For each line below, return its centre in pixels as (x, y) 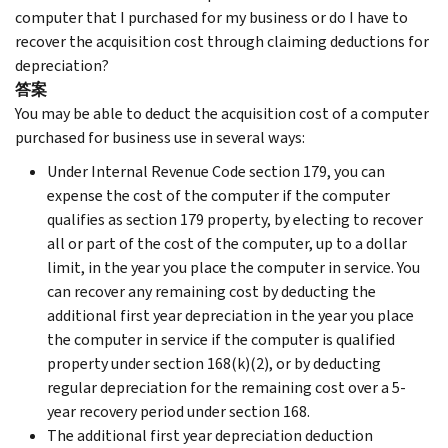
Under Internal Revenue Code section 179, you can (216, 171)
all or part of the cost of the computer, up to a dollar (227, 243)
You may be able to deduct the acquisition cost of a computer (222, 113)
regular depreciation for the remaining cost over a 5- (226, 387)
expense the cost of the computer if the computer (218, 195)
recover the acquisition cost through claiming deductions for (222, 41)
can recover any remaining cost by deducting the (211, 291)
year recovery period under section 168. (178, 411)
